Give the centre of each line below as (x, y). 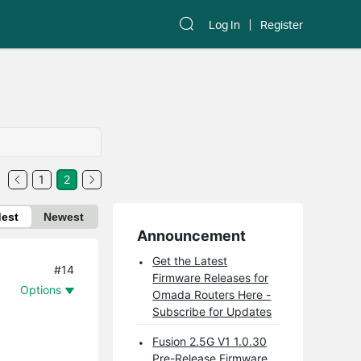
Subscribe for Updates (212, 311)
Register (282, 25)
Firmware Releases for (211, 277)
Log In (224, 25)
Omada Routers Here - (212, 294)
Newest (64, 216)
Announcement (192, 235)
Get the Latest (190, 260)
